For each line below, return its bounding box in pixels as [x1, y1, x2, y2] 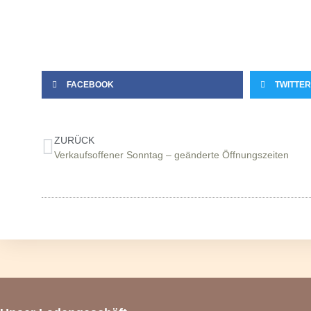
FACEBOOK [67, 79, 114, 90]
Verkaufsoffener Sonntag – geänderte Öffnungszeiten [54, 149, 289, 160]
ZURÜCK [54, 134, 94, 146]
